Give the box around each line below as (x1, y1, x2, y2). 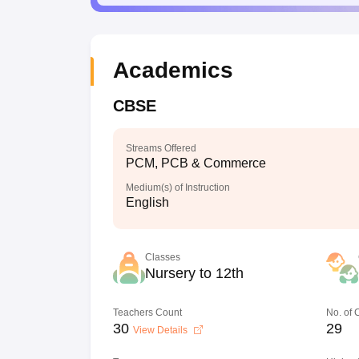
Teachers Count (112, 307, 182, 318)
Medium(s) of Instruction (125, 182, 230, 193)
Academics (112, 58, 233, 83)
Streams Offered (125, 143, 196, 154)
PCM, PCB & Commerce (125, 156, 266, 170)
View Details (132, 325, 190, 336)
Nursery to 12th (144, 265, 244, 281)
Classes (144, 252, 180, 263)
